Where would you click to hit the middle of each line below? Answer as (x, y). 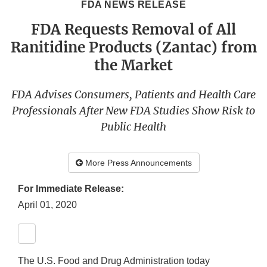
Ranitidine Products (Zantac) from (133, 48)
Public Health (133, 127)
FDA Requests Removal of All (133, 30)
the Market (133, 66)
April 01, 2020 (47, 205)
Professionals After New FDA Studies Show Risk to (133, 111)
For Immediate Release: (71, 189)
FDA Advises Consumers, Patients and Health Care (133, 95)
